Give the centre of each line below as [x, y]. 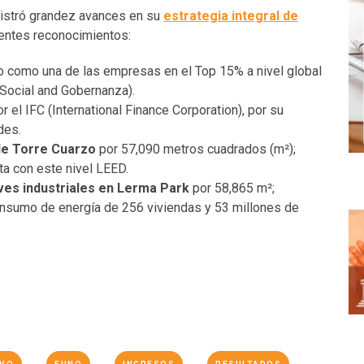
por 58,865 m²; [232, 188]
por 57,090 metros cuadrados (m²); [196, 149]
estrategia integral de [231, 16]
